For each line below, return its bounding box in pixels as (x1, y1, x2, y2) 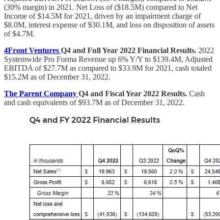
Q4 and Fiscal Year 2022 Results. (79, 89, 189, 98)
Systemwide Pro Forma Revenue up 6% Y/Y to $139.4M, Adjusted (4, 55, 213, 63)
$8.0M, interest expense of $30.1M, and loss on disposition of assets (4, 20, 215, 29)
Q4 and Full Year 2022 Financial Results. (61, 46, 196, 55)
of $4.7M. (4, 29, 35, 38)
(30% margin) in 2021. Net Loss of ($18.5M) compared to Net (4, 2, 197, 11)
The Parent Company (4, 89, 79, 98)
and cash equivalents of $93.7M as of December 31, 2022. (4, 98, 185, 107)
